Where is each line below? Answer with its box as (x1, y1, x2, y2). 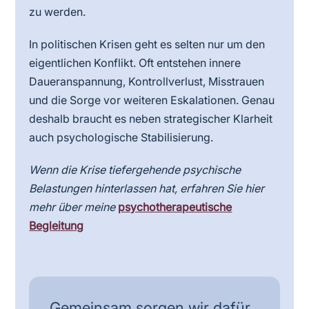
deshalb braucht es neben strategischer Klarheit (29, 112, 273, 126)
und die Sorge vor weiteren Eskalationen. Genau (29, 93, 275, 107)
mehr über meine (29, 200, 119, 214)
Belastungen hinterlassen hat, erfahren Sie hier (29, 181, 265, 195)
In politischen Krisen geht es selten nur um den (29, 37, 266, 51)
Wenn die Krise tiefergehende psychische (29, 163, 241, 177)
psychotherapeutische (118, 200, 232, 214)
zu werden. (29, 5, 86, 19)
